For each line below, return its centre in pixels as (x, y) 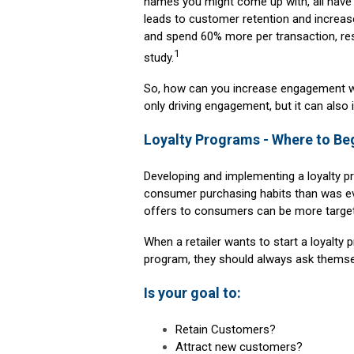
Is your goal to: (192, 293)
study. (159, 58)
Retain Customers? (226, 330)
